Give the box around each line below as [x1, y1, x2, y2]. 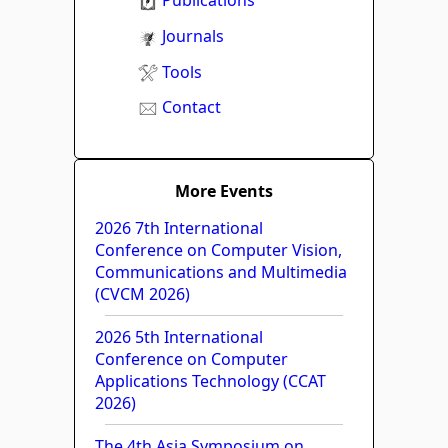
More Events [175, 179, 273, 202]
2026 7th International [95, 216, 263, 239]
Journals [162, 24, 224, 47]
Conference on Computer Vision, [95, 238, 342, 261]
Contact [162, 96, 221, 119]
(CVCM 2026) [95, 282, 190, 305]
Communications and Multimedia [95, 260, 347, 283]
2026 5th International [95, 325, 263, 348]
